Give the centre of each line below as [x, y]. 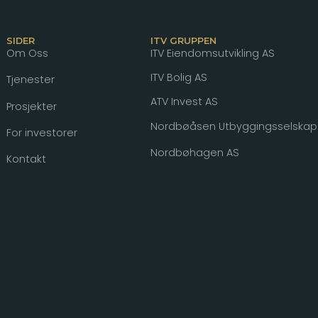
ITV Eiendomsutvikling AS [213, 53]
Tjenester [30, 80]
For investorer [42, 133]
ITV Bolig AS [179, 78]
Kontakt [26, 159]
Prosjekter [31, 106]
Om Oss [27, 53]
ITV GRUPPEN [184, 40]
